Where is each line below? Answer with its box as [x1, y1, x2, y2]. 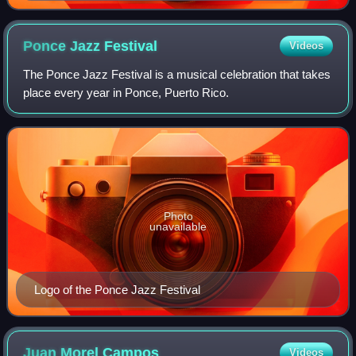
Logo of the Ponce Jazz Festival [34, 283, 200, 297]
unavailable [149, 220, 207, 233]
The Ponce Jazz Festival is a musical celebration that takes [23, 67, 331, 81]
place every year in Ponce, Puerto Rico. [23, 85, 230, 99]
